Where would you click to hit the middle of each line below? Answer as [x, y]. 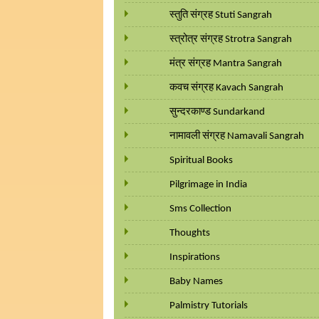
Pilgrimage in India [208, 185]
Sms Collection [200, 209]
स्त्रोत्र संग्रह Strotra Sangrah [231, 40]
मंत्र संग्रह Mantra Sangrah [226, 64]
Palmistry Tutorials [209, 306]
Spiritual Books [201, 161]
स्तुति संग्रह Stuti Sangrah [221, 15]
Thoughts [190, 233]
